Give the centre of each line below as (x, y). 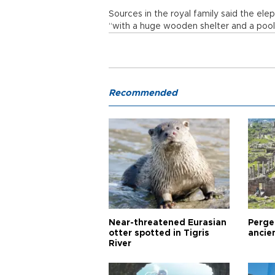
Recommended (143, 93)
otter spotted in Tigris (159, 233)
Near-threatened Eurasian (168, 223)
